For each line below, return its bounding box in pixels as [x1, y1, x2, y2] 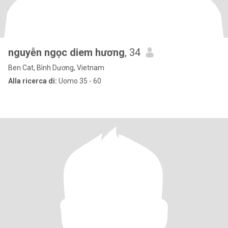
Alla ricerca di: [8, 77, 57, 85]
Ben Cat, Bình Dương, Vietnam [8, 64, 104, 72]
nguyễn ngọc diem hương [8, 46, 125, 59]
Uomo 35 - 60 [57, 77, 101, 85]
